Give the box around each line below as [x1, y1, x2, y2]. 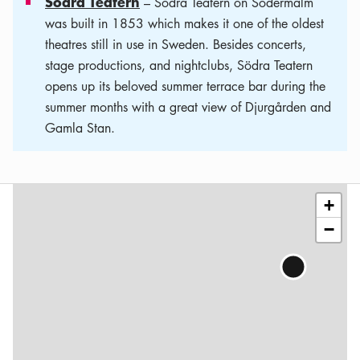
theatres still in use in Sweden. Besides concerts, [45, 35, 306, 53]
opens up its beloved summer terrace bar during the [45, 77, 325, 95]
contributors [256, 171, 303, 184]
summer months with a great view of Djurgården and [45, 98, 331, 116]
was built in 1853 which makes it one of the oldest [45, 14, 324, 32]
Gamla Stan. [45, 119, 115, 137]
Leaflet [265, 147, 294, 160]
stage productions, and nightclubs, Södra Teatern [45, 56, 313, 74]
